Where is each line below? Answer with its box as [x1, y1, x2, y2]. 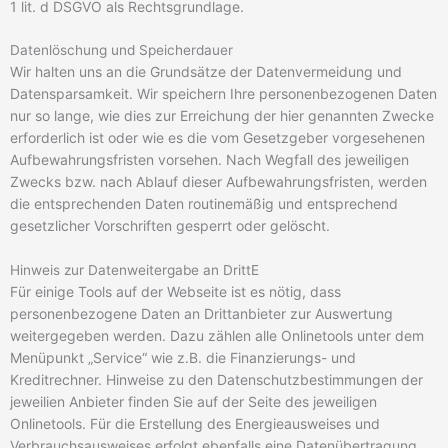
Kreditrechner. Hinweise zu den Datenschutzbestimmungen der [10, 371, 423, 389]
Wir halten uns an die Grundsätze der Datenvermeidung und [10, 63, 402, 81]
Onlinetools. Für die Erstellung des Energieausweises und [10, 415, 380, 433]
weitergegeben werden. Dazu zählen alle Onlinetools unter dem [10, 327, 424, 345]
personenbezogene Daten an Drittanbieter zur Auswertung [10, 305, 393, 323]
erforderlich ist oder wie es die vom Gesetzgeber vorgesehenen [10, 129, 425, 147]
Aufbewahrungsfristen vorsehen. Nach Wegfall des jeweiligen [10, 151, 409, 169]
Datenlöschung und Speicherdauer [10, 42, 233, 59]
